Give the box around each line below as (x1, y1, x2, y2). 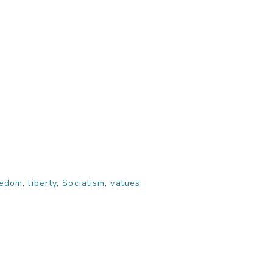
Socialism (62, 177, 105, 189)
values (110, 177, 141, 189)
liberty (28, 177, 57, 189)
